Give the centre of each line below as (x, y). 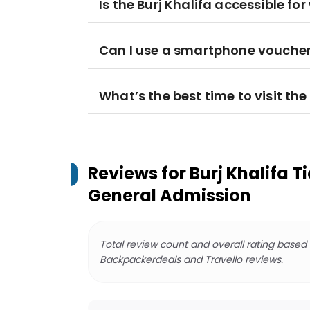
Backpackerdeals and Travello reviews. (191, 259)
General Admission (170, 195)
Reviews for (139, 173)
